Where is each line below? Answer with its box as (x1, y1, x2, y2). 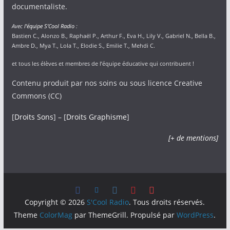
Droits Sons (14, 112, 53, 122)
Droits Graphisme (66, 112, 127, 122)
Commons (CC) (11, 91, 62, 101)
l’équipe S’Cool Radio (24, 22, 74, 30)
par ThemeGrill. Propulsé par (72, 210, 177, 220)
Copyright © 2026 (25, 197, 87, 207)
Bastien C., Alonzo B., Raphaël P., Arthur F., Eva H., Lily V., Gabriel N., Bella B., (11, 32, 216, 40)
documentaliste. (11, 2, 67, 11)
